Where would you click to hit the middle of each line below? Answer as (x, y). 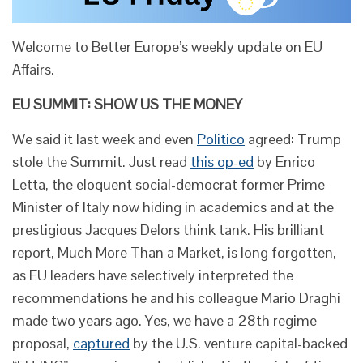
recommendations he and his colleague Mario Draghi (176, 297)
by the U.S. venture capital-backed (239, 343)
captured (101, 343)
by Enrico (284, 161)
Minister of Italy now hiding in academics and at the (173, 207)
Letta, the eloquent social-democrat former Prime (169, 184)
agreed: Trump (293, 139)
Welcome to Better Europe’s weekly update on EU (167, 46)
